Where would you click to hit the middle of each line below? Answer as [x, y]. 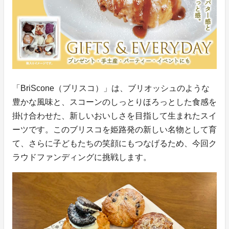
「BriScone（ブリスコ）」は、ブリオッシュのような [111, 88]
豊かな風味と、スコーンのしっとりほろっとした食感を [114, 102]
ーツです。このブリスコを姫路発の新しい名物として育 [114, 130]
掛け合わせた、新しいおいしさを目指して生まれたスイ [114, 116]
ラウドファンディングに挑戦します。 [82, 157]
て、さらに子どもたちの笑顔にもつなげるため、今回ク [114, 144]
